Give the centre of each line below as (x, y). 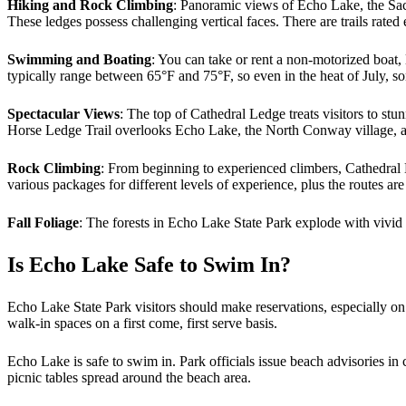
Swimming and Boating (79, 59)
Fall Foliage (43, 222)
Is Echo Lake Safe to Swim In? (149, 264)
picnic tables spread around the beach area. (131, 377)
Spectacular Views (63, 113)
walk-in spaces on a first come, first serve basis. (144, 323)
